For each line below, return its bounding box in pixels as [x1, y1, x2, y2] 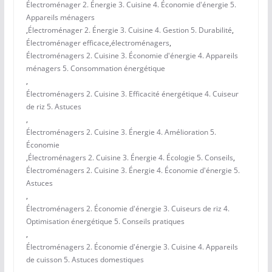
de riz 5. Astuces [25, 101, 81, 112]
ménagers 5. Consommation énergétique [25, 63, 165, 74]
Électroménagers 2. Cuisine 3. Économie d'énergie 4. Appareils [25, 50, 238, 61]
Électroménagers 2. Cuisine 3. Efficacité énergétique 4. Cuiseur [25, 89, 239, 100]
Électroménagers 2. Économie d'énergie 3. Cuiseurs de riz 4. [25, 203, 229, 214]
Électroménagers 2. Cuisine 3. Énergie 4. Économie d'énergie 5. [25, 165, 240, 176]
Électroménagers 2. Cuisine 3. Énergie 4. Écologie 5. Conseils [27, 152, 233, 163]
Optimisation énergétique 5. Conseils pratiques [25, 216, 185, 227]
